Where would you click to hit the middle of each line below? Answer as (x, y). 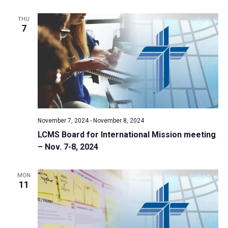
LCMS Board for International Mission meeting (126, 134)
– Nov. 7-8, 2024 (68, 147)
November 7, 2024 (63, 120)
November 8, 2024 (118, 120)
